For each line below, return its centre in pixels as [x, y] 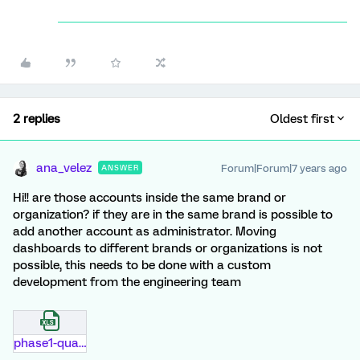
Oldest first [302, 119]
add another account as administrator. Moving [145, 231]
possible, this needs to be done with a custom [142, 265]
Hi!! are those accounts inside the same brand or [149, 198]
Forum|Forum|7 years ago [284, 168]
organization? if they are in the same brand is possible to [173, 215]
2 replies [37, 119]
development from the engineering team [127, 282]
